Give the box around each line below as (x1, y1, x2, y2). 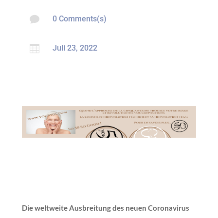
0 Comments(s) (52, 14, 107, 23)
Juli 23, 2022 (52, 43, 97, 53)
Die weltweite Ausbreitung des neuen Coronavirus (21, 203, 189, 212)
